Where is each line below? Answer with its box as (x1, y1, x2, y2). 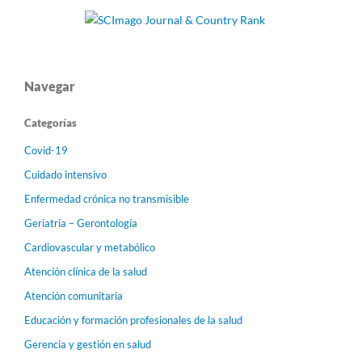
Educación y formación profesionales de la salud (24, 313, 242, 326)
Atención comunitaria (24, 288, 123, 302)
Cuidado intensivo (24, 167, 107, 181)
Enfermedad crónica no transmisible (24, 192, 189, 205)
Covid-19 (24, 144, 68, 158)
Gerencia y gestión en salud (24, 337, 151, 351)
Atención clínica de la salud (24, 264, 147, 278)
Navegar (24, 78, 75, 95)
